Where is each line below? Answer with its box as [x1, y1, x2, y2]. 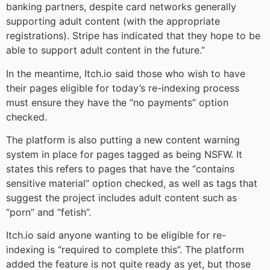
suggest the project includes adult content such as [6, 191, 237, 204]
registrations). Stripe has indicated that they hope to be [6, 30, 260, 42]
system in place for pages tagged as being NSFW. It [6, 148, 242, 160]
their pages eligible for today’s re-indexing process [6, 81, 239, 94]
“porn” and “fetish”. [6, 206, 91, 218]
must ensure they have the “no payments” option [6, 96, 228, 108]
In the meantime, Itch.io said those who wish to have [6, 67, 245, 80]
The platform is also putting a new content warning [6, 133, 240, 146]
